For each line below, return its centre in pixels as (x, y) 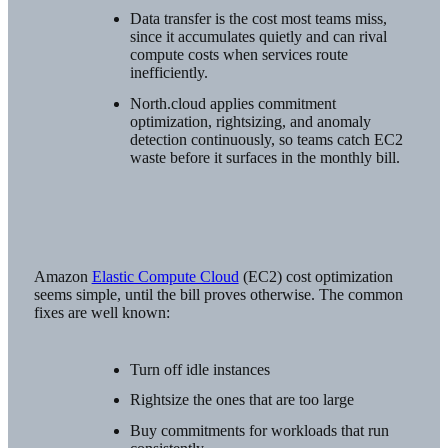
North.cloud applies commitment (232, 103)
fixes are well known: (101, 313)
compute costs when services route (238, 55)
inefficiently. (168, 73)
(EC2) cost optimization (315, 277)
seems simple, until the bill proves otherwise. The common (218, 295)
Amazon (62, 277)
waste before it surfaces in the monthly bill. (264, 157)
